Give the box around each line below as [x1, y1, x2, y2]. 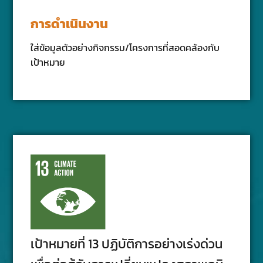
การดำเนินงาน [31, 14, 109, 33]
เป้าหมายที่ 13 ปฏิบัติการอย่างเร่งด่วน [31, 234, 223, 254]
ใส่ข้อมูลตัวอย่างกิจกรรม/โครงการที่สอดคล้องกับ [31, 40, 220, 55]
